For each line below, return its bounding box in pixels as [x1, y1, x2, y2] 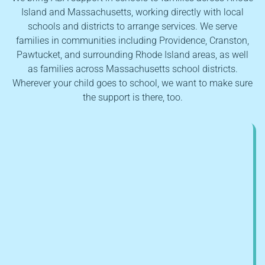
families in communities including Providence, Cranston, [16, 34, 249, 46]
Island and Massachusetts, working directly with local [21, 6, 244, 18]
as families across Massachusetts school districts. [27, 63, 238, 75]
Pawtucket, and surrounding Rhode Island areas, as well [17, 49, 248, 60]
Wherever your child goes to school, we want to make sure [12, 77, 253, 89]
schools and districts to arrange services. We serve [28, 20, 237, 32]
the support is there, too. [82, 91, 183, 103]
